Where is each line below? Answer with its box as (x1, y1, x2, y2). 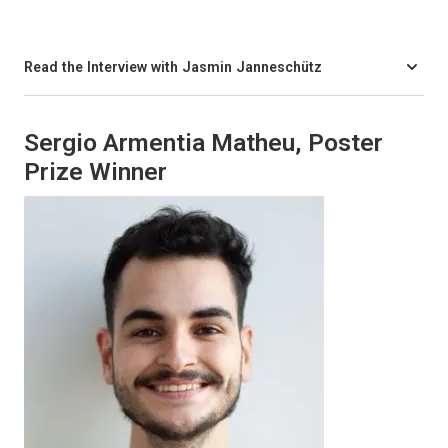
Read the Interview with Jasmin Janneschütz (24, 58, 322, 75)
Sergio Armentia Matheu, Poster (24, 128, 383, 158)
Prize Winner (24, 157, 167, 187)
